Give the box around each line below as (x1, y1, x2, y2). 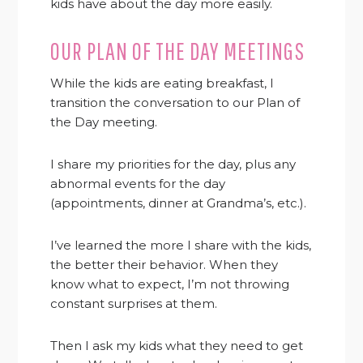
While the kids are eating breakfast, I (50, 75, 275, 91)
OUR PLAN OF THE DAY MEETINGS (50, 36, 305, 65)
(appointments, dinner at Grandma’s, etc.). (50, 194, 307, 211)
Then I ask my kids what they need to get (50, 337, 304, 353)
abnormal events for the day (50, 175, 226, 191)
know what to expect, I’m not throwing (50, 275, 290, 292)
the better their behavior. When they (50, 256, 279, 272)
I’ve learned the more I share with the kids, (50, 237, 312, 253)
